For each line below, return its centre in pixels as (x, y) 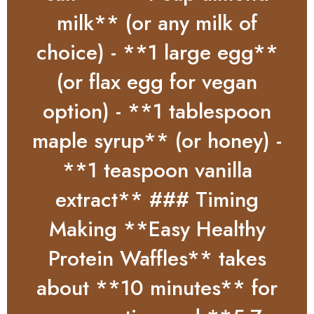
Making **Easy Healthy (157, 228)
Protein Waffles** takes (157, 258)
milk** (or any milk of (157, 22)
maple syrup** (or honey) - (157, 140)
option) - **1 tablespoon (157, 111)
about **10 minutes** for (157, 287)
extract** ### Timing (157, 199)
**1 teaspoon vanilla (157, 170)
